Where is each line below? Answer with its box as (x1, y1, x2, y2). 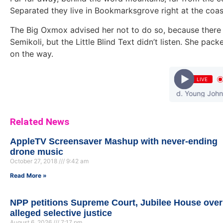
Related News (10, 116, 69, 128)
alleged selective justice (10, 208, 112, 219)
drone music (10, 147, 63, 157)
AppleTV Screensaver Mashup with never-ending (10, 136, 218, 147)
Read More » (10, 172, 47, 180)
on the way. (10, 48, 53, 59)
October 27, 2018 (10, 157, 59, 165)
